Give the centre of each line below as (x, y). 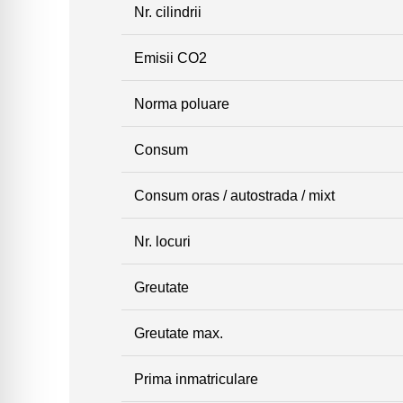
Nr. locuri (162, 241)
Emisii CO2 (170, 57)
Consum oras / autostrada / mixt (234, 195)
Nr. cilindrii (167, 11)
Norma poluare (181, 103)
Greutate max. (178, 332)
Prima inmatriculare (196, 378)
